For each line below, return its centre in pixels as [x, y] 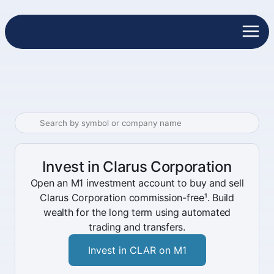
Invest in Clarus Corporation [137, 167]
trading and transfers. [137, 227]
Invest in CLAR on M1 [137, 250]
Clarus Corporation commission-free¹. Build [137, 198]
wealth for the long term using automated [137, 212]
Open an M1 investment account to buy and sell [137, 183]
